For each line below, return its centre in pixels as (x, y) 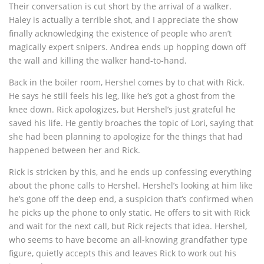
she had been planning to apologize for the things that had (126, 137)
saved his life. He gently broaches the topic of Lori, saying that (131, 123)
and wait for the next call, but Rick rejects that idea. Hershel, (128, 226)
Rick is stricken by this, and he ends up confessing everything (130, 172)
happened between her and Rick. (75, 150)
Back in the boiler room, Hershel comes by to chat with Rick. (127, 82)
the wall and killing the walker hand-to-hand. (98, 61)
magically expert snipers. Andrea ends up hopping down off (128, 47)
